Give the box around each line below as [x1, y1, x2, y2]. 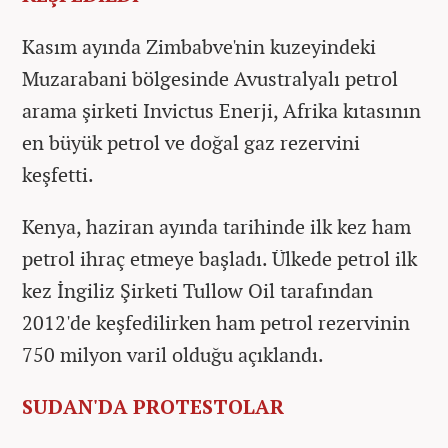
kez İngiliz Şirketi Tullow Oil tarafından [22, 276, 373, 304]
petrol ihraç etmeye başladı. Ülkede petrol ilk [22, 244, 417, 272]
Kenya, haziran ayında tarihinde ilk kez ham [22, 212, 411, 240]
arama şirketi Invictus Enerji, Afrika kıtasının [22, 96, 421, 124]
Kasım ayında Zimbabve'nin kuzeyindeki [22, 32, 376, 60]
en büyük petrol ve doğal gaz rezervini [22, 128, 360, 156]
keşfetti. [22, 160, 98, 188]
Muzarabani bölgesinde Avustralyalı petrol [22, 64, 398, 92]
